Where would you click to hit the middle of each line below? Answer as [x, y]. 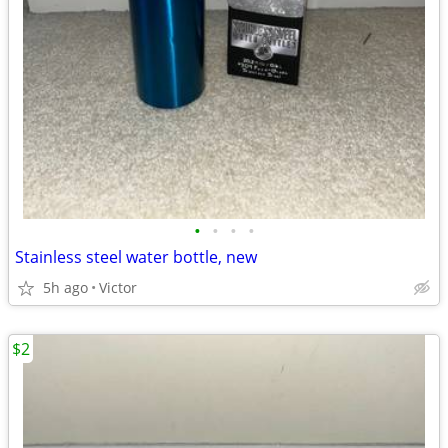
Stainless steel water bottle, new [136, 257]
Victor [118, 287]
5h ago [65, 287]
